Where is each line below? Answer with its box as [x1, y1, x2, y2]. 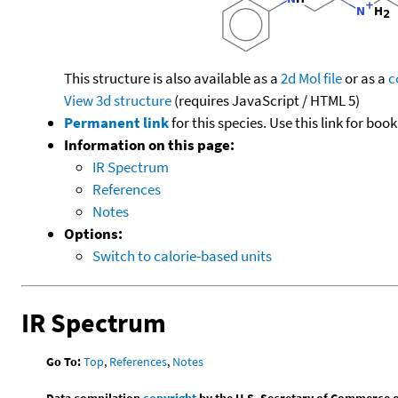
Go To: [46, 353, 82, 370]
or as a [342, 68, 388, 88]
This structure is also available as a [64, 68, 281, 88]
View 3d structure [64, 90, 171, 110]
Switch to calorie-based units [92, 245, 272, 266]
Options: [64, 223, 123, 243]
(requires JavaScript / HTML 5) [171, 90, 360, 110]
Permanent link [64, 112, 169, 132]
